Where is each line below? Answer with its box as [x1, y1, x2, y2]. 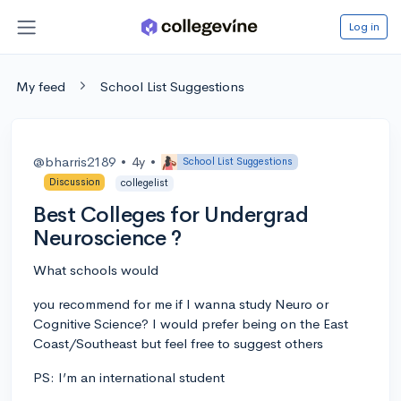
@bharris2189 [33, 152, 115, 170]
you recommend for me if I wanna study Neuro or [33, 294, 328, 312]
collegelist [120, 176, 168, 190]
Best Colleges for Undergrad [33, 200, 309, 228]
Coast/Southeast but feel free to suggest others [33, 334, 323, 352]
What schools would [33, 260, 158, 278]
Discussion [48, 175, 100, 188]
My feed [16, 77, 65, 95]
